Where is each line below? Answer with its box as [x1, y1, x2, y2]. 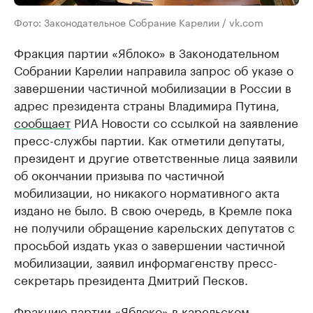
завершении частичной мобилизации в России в [14, 78, 291, 96]
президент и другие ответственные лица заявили [14, 147, 298, 166]
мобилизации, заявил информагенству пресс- [14, 252, 277, 271]
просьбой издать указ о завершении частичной [14, 235, 285, 254]
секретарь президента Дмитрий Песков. [14, 270, 248, 289]
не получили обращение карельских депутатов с [14, 217, 295, 236]
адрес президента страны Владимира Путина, [14, 95, 279, 114]
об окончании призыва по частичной [14, 165, 224, 184]
